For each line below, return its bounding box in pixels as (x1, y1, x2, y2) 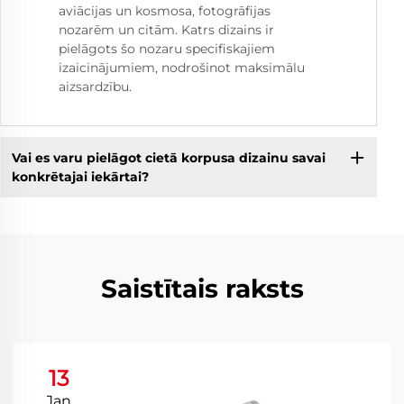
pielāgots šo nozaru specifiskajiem (59, 41, 275, 58)
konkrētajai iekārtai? (11, 168, 149, 185)
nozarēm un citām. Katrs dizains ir (59, 22, 274, 39)
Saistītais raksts (100, 273, 304, 305)
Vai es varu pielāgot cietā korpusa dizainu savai (11, 149, 326, 166)
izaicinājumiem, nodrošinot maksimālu (59, 60, 305, 77)
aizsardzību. (59, 78, 132, 96)
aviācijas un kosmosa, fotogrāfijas (59, 3, 271, 20)
